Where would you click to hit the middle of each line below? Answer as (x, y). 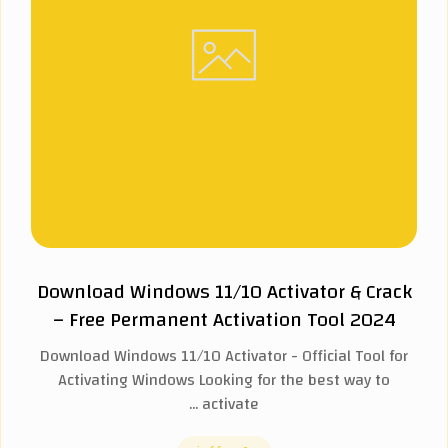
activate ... (230, 404)
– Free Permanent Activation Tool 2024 (224, 319)
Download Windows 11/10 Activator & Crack (224, 291)
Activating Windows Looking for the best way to (224, 380)
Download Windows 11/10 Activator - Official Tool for (224, 356)
